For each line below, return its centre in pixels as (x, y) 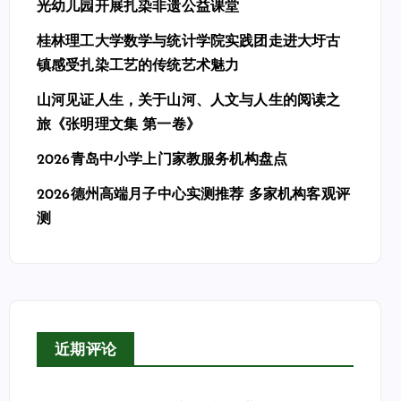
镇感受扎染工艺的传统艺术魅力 (138, 66)
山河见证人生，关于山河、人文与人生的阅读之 (189, 101)
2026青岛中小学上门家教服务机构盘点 (162, 160)
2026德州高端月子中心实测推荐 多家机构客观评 (193, 195)
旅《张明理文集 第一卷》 (119, 125)
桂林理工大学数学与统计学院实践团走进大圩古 (189, 42)
